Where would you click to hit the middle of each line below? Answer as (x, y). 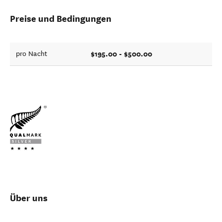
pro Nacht (31, 54)
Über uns (29, 198)
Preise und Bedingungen (61, 19)
